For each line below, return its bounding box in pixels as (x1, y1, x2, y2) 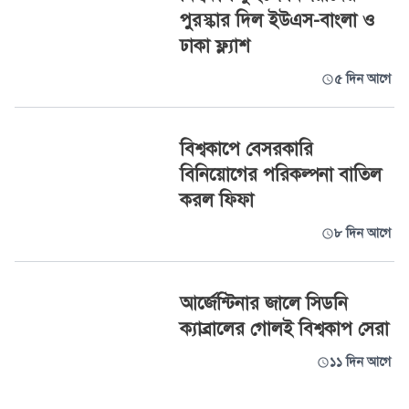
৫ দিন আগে (333, 71, 391, 88)
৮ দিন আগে (333, 225, 391, 242)
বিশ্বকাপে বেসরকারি (179, 138, 313, 162)
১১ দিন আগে (329, 354, 391, 371)
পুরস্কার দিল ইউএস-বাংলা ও (179, 9, 375, 33)
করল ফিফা (179, 189, 254, 213)
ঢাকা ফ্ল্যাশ (179, 35, 250, 58)
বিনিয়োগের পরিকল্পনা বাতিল (179, 163, 382, 187)
